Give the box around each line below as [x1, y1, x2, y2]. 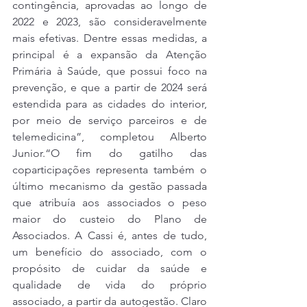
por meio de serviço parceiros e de [12, 114, 207, 127]
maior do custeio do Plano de [12, 212, 207, 226]
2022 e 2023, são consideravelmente [12, 15, 207, 29]
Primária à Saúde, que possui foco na [12, 64, 207, 78]
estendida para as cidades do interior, [12, 97, 207, 111]
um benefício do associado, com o [12, 245, 207, 259]
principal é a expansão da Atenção [12, 48, 207, 62]
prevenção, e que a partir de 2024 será [12, 81, 207, 95]
